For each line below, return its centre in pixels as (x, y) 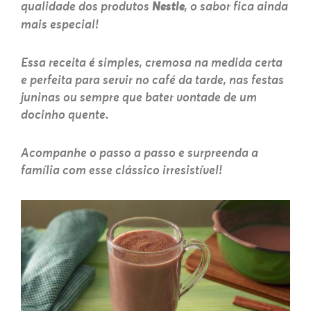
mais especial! (60, 25)
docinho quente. (65, 115)
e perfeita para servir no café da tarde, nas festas (152, 80)
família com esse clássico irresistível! (121, 170)
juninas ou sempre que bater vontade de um (139, 98)
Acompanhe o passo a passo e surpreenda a (140, 153)
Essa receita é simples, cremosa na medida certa (152, 63)
